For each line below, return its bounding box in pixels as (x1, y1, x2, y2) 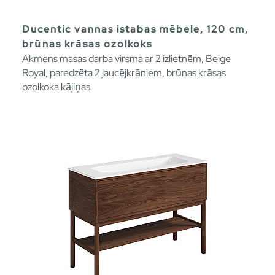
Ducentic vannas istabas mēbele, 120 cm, (22, 22, 249, 36)
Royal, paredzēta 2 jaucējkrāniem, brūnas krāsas (22, 66, 226, 79)
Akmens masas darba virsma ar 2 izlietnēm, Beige (22, 52, 231, 65)
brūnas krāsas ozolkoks (22, 37, 152, 50)
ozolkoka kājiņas (22, 80, 90, 93)
